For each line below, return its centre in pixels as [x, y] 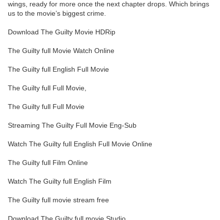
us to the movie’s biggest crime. [57, 14]
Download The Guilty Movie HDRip [62, 32]
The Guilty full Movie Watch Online [61, 51]
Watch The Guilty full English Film [60, 181]
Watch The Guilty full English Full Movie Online [80, 144]
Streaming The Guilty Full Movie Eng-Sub [72, 125]
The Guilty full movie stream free [58, 200]
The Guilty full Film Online [48, 163]
